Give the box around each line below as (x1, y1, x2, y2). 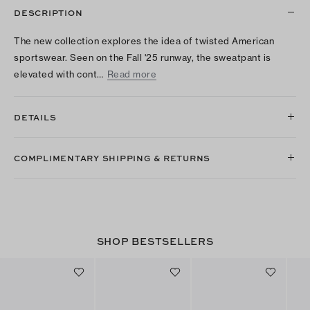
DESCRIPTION (14, 6, 83, 19)
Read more (107, 68, 156, 80)
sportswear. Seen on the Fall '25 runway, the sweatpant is (14, 51, 271, 63)
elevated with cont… (14, 68, 104, 80)
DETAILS (14, 110, 57, 123)
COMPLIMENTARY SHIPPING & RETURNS (14, 151, 210, 164)
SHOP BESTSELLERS (96, 233, 214, 248)
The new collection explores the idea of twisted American (14, 35, 274, 46)
